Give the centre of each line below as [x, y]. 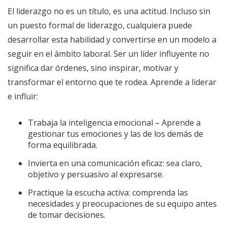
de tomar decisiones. [67, 215]
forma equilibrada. [63, 145]
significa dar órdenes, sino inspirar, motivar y [93, 68]
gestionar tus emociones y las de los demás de [116, 134]
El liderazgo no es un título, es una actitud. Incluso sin [109, 11]
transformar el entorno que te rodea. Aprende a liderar [112, 82]
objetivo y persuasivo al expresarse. [96, 174]
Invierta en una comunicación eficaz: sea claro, [115, 163]
